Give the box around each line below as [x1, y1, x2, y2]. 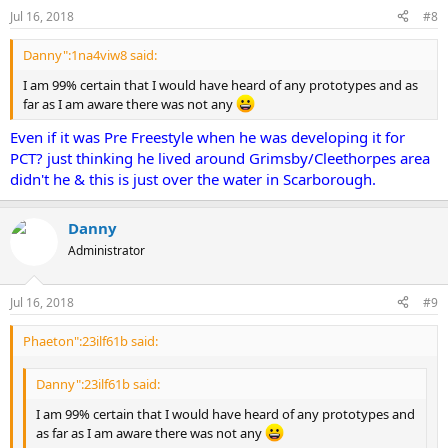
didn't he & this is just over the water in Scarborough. [10, 169, 376, 190]
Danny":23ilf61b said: [36, 375, 160, 394]
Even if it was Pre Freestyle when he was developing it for [10, 127, 405, 148]
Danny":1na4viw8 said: [23, 45, 157, 64]
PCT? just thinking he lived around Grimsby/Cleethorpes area [10, 148, 430, 169]
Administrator [68, 242, 145, 260]
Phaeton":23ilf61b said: [23, 331, 158, 350]
